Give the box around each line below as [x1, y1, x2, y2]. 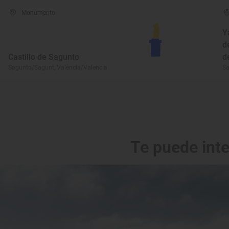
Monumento [21, 9, 56, 16]
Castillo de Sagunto [8, 52, 79, 62]
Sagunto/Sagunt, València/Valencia [8, 64, 107, 71]
